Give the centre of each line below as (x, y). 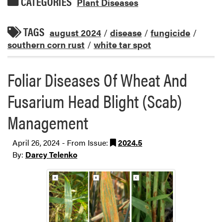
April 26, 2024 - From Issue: (61, 142)
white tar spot (122, 44)
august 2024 (75, 32)
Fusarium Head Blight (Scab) (95, 100)
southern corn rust (46, 44)
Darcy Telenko (51, 154)
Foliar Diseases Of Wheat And (97, 79)
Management (48, 122)
